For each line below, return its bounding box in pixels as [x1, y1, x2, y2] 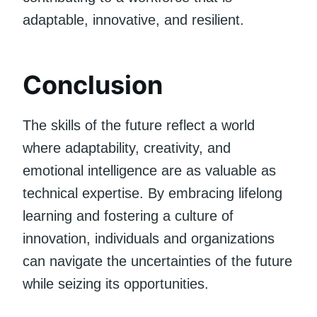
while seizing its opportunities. [23, 275, 209, 292]
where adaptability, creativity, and [23, 139, 231, 156]
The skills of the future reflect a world [23, 117, 255, 133]
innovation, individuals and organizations [23, 230, 275, 246]
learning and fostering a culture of [23, 207, 234, 224]
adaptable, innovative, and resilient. [23, 11, 244, 28]
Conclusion [23, 69, 163, 100]
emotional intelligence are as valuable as [23, 162, 276, 178]
